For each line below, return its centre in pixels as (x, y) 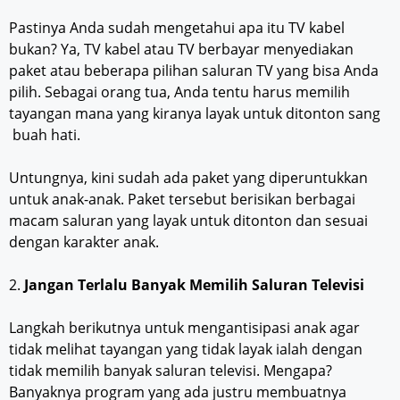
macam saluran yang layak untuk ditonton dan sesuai (188, 221)
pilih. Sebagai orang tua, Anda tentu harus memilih (179, 92)
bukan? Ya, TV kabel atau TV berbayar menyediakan (181, 50)
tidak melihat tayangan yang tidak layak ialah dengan (186, 350)
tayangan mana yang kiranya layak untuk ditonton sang (195, 114)
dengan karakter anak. (84, 242)
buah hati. (45, 135)
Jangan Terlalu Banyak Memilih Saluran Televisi (194, 285)
